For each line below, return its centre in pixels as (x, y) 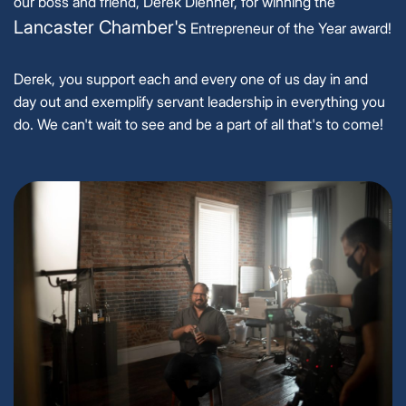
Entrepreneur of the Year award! (289, 28)
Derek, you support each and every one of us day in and (191, 78)
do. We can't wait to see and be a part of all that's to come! (198, 124)
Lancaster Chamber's (100, 27)
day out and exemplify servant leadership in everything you (199, 101)
